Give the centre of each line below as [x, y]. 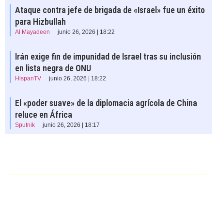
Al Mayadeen [32, 32]
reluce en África [44, 114]
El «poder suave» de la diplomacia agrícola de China [106, 103]
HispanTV [28, 78]
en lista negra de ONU [53, 68]
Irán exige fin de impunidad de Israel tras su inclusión [108, 56]
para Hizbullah [40, 21]
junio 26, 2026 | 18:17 [71, 125]
